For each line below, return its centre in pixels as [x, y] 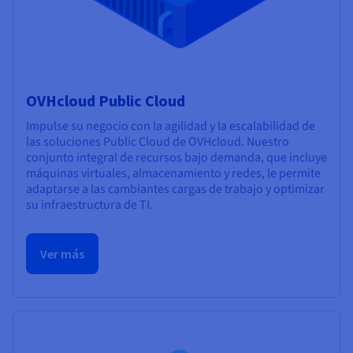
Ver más [62, 253]
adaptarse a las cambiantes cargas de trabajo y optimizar [175, 189]
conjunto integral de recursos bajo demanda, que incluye [176, 157]
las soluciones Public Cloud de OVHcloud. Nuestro [158, 141]
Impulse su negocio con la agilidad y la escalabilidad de [171, 126]
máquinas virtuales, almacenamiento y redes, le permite [173, 173]
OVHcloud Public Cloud [106, 100]
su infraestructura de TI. [89, 204]
